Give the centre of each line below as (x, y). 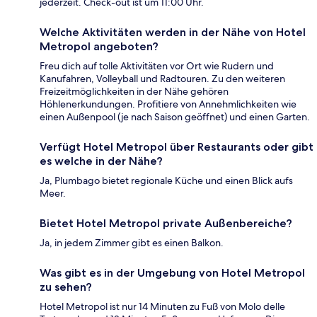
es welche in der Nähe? (101, 161)
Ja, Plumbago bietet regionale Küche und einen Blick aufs (166, 180)
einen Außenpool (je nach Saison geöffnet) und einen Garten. (175, 116)
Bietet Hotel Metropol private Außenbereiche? (166, 223)
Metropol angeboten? (99, 46)
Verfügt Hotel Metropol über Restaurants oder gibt (177, 146)
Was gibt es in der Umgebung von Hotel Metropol (172, 272)
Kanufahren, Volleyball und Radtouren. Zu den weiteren (162, 78)
